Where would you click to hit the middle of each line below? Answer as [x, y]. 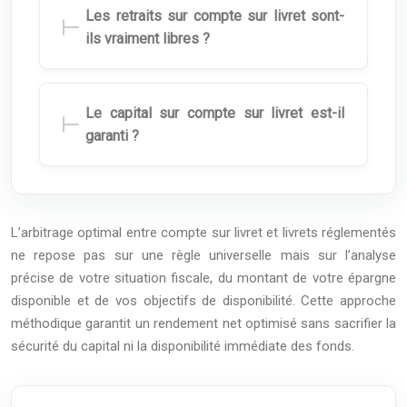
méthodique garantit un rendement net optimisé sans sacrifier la [203, 323]
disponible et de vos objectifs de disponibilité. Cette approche [203, 300]
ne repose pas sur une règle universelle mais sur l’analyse [203, 255]
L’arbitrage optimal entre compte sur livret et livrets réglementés [203, 232]
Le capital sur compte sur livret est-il [215, 113]
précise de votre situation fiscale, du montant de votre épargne [203, 278]
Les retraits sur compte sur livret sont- [215, 15]
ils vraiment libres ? [148, 38]
